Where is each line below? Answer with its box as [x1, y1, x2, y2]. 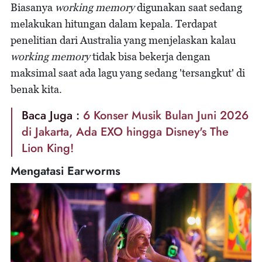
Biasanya [11, 1, 55, 14]
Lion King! [22, 140, 74, 157]
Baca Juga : [22, 107, 83, 125]
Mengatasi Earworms [11, 163, 120, 180]
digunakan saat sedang [135, 1, 242, 14]
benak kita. [11, 83, 62, 96]
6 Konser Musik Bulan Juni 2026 [83, 107, 249, 125]
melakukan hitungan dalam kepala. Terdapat [11, 18, 217, 30]
